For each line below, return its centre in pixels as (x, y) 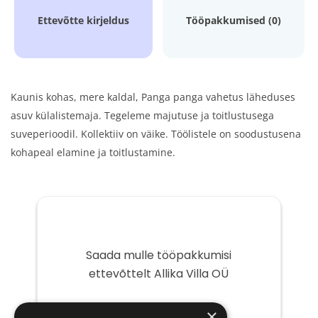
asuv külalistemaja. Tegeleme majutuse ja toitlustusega (142, 115)
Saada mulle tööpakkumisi (159, 255)
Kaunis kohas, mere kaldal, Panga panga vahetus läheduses (153, 97)
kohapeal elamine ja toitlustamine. (93, 152)
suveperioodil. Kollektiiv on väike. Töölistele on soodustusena (156, 134)
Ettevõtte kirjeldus (83, 20)
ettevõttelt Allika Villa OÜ (159, 274)
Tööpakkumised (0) (233, 20)
